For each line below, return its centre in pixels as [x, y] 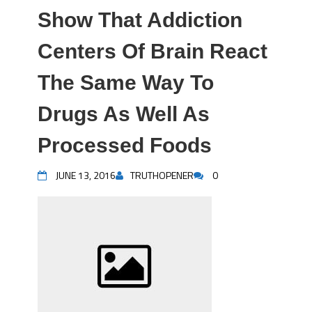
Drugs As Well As [124, 114]
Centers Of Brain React [153, 51]
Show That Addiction [140, 20]
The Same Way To [126, 83]
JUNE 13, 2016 [86, 175]
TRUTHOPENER [162, 175]
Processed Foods [125, 145]
